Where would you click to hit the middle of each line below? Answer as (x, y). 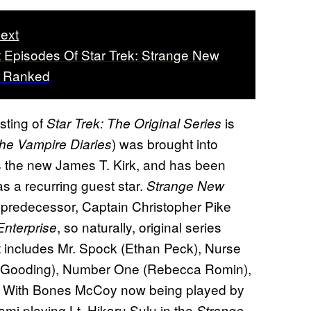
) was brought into (165, 143)
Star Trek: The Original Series (136, 123)
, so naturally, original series (139, 226)
